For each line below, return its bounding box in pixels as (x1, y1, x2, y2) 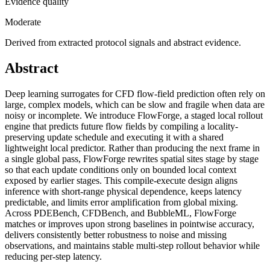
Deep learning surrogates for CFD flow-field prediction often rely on (5, 89, 265, 99)
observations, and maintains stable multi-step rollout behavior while (5, 240, 260, 251)
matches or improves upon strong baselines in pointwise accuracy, (5, 219, 254, 230)
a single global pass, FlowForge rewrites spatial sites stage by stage (5, 154, 259, 165)
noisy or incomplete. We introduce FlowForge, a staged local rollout (5, 110, 263, 121)
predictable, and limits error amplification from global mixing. (5, 197, 238, 208)
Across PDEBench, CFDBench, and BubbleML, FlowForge (5, 208, 236, 219)
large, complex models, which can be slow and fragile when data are (5, 99, 265, 110)
